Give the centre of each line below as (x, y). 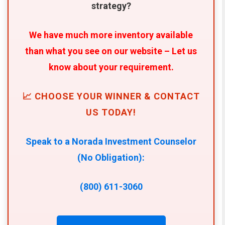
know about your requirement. (111, 67)
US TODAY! (111, 112)
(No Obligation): (111, 157)
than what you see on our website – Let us (111, 51)
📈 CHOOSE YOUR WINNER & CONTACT (111, 96)
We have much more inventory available (111, 35)
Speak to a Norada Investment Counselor (111, 141)
